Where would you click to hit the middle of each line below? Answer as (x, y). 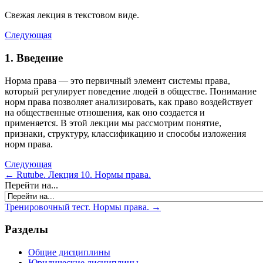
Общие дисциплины (69, 252)
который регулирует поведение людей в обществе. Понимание (131, 91)
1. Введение (34, 58)
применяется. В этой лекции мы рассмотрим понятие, (113, 123)
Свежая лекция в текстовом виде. (72, 15)
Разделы (26, 230)
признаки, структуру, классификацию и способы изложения (125, 133)
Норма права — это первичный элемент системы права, (117, 80)
